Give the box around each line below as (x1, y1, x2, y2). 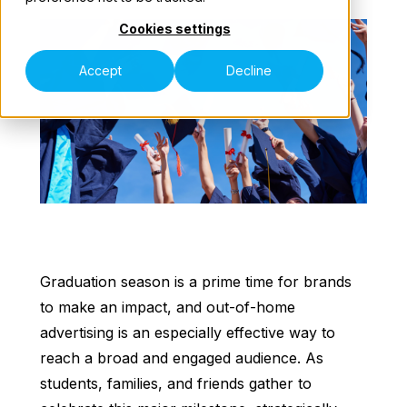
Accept (78, 63, 122, 79)
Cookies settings (118, 21, 231, 37)
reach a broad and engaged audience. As (40, 348, 323, 367)
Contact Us (168, 158, 239, 174)
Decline (226, 63, 272, 79)
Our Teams (33, 48, 108, 66)
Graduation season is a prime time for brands (40, 272, 352, 291)
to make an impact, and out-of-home (40, 297, 295, 316)
